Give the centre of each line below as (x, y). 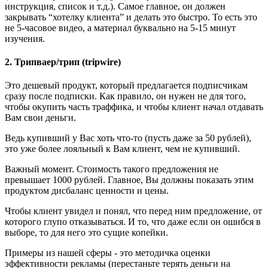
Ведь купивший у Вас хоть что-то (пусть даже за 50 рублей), (128, 138)
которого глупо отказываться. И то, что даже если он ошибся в (133, 222)
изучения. (25, 38)
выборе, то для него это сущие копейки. (86, 233)
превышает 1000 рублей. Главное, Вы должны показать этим (129, 180)
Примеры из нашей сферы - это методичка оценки (108, 253)
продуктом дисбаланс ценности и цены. (88, 191)
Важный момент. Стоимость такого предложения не (112, 169)
